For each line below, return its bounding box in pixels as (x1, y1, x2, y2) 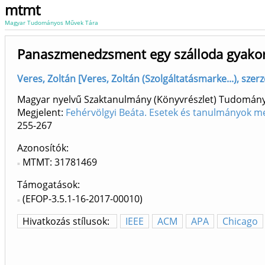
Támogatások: (17, 178, 80, 192)
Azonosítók (17, 141, 66, 155)
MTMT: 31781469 (22, 156, 97, 169)
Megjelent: (17, 106, 66, 119)
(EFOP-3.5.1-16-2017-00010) (22, 192, 143, 206)
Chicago (222, 215, 258, 228)
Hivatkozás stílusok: (22, 215, 112, 228)
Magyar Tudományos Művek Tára (5, 18, 98, 27)
